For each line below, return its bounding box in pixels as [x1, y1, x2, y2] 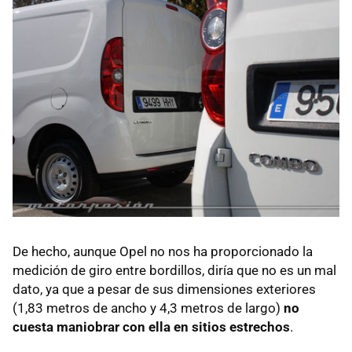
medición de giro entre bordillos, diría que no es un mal [13, 262, 336, 279]
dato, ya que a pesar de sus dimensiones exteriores [13, 281, 316, 298]
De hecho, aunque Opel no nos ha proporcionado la [13, 244, 313, 260]
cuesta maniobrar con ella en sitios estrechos [13, 319, 290, 335]
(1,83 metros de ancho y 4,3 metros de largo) [13, 300, 284, 317]
